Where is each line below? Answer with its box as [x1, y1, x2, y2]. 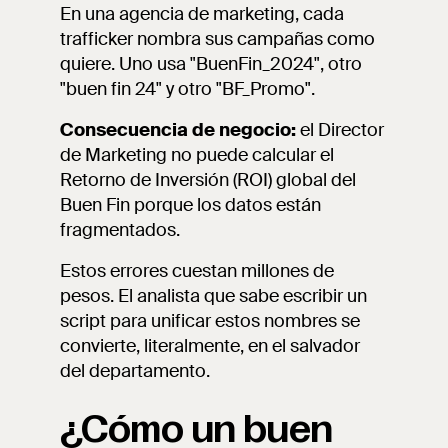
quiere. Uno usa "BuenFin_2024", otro [60, 52, 362, 76]
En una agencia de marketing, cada [60, 2, 344, 26]
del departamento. [60, 359, 210, 383]
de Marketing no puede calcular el [60, 143, 334, 167]
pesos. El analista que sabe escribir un [60, 284, 367, 308]
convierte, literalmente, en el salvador [60, 334, 360, 358]
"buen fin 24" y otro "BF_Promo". [60, 77, 315, 101]
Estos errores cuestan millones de [60, 259, 334, 283]
